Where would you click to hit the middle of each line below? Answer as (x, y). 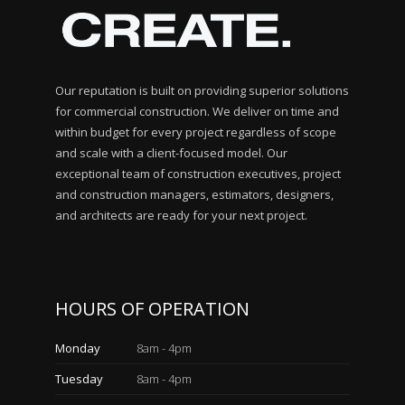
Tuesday (80, 379)
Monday (78, 348)
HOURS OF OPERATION (153, 309)
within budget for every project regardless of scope (196, 132)
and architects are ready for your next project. (183, 215)
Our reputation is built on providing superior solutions (202, 90)
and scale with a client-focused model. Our (172, 153)
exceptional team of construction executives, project (198, 174)
